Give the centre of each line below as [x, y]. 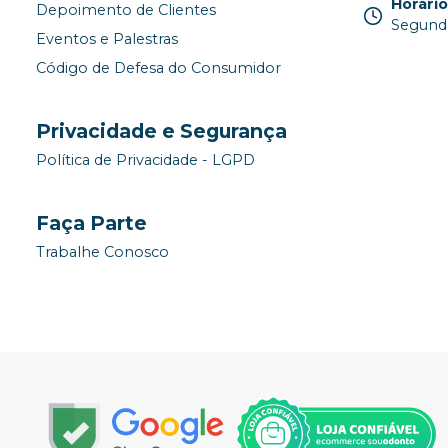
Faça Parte [91, 222]
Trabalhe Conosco [102, 252]
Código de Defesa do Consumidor [158, 68]
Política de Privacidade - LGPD [145, 160]
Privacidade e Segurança [161, 130]
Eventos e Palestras [107, 39]
